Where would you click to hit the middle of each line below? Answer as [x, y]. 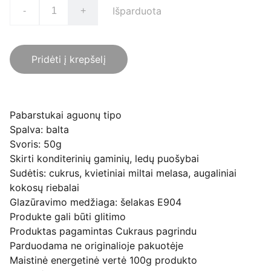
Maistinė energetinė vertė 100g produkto [103, 260]
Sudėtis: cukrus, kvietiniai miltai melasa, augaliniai [123, 173]
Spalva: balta [53, 129]
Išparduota [137, 11]
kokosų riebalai [44, 188]
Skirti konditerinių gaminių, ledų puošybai [104, 158]
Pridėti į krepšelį [69, 59]
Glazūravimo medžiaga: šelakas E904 [96, 202]
